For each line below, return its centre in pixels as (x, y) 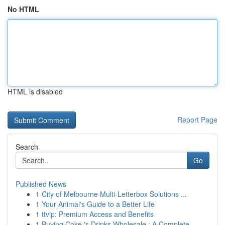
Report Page (197, 120)
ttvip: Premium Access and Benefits (98, 214)
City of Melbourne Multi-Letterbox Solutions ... (114, 194)
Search (27, 147)
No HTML (23, 9)
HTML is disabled (35, 91)
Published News (41, 184)
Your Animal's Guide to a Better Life (98, 204)
